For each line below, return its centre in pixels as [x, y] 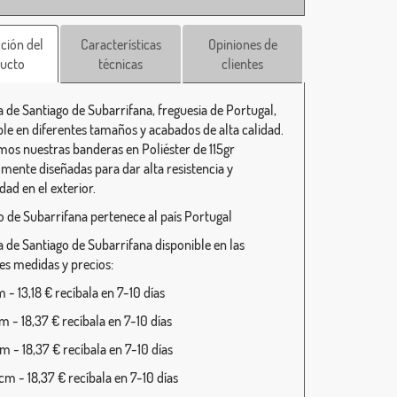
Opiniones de [242, 44]
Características [121, 44]
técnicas [121, 64]
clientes [243, 64]
